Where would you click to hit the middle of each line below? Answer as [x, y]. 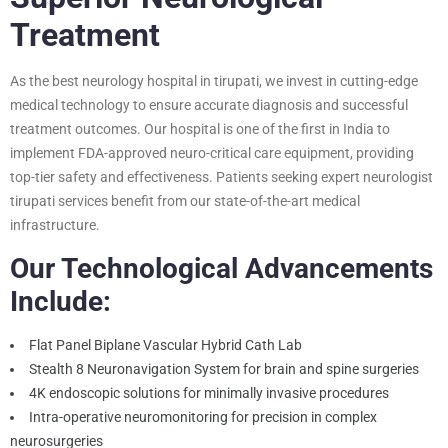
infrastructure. [55, 224]
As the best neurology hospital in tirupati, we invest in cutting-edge [214, 80]
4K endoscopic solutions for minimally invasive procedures [209, 392]
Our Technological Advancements [221, 268]
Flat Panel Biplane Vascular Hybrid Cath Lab [165, 344]
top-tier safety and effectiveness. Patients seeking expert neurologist [221, 176]
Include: [60, 301]
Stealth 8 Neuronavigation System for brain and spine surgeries [224, 368]
